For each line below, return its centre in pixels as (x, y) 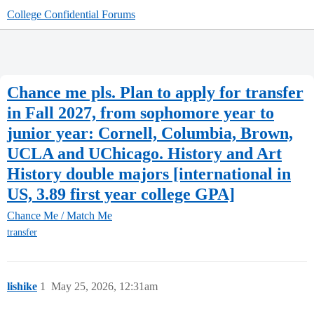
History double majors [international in (149, 173)
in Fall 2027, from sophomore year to (141, 112)
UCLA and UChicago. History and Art (144, 153)
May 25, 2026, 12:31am (104, 287)
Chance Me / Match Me (60, 216)
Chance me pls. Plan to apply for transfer (155, 92)
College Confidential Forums (71, 14)
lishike (22, 287)
